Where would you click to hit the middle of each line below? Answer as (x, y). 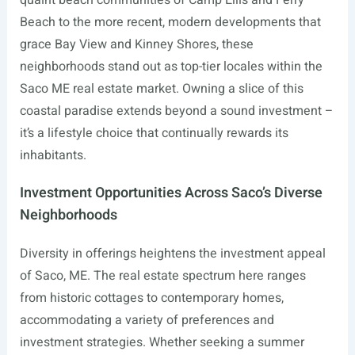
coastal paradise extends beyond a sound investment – (176, 111)
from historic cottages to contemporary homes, (151, 298)
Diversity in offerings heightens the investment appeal (172, 254)
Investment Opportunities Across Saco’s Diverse (171, 193)
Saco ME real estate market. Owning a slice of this (161, 89)
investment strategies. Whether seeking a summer (162, 342)
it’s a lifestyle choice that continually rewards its (154, 133)
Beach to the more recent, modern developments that (170, 22)
